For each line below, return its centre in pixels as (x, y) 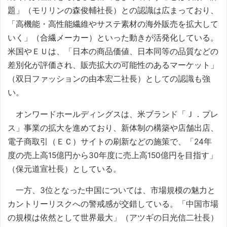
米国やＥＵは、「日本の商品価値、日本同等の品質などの (113, 51)
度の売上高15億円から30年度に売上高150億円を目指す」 (112, 155)
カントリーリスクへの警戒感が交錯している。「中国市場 (113, 204)
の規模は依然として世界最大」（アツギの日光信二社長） (113, 218)
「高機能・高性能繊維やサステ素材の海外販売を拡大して (113, 24)
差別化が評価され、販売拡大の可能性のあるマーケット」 (113, 65)
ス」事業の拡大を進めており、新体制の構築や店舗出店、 (113, 128)
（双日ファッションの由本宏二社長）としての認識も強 (109, 79)
